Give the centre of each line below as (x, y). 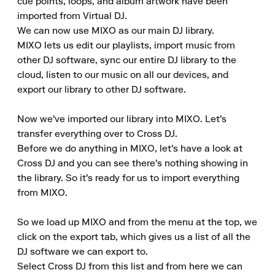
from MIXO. (42, 193)
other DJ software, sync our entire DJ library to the (127, 61)
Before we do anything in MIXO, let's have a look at (130, 149)
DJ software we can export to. (83, 252)
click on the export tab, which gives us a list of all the (134, 238)
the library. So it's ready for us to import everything (128, 179)
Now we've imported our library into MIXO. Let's (122, 120)
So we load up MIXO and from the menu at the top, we (137, 223)
